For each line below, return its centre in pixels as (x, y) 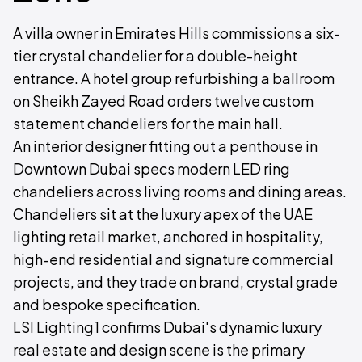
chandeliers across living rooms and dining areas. (180, 191)
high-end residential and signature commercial (173, 259)
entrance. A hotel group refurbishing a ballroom (174, 78)
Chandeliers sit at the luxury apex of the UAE (163, 214)
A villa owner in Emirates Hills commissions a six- (177, 33)
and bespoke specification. (107, 304)
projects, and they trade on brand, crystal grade (175, 282)
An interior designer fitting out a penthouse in (165, 146)
